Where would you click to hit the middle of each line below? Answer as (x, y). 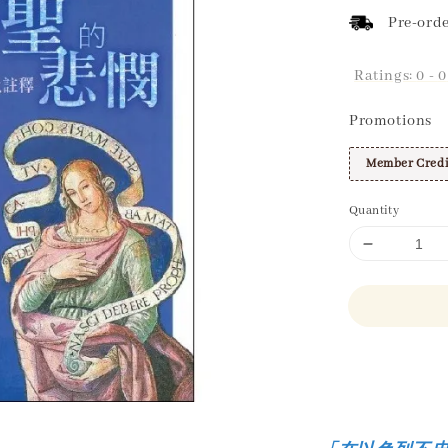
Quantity (374, 210)
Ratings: (385, 76)
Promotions (390, 121)
